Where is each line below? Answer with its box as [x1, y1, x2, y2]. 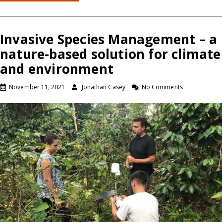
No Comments [141, 82, 183, 91]
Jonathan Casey [81, 82, 125, 91]
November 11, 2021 [9, 82, 65, 91]
